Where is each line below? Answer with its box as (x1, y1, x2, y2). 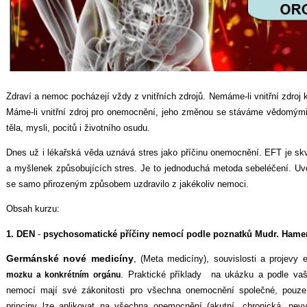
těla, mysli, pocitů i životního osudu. (6, 122, 150, 133)
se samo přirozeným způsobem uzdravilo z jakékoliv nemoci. (6, 179, 249, 190)
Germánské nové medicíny (6, 252, 134, 264)
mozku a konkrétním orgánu (6, 269, 121, 279)
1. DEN (6, 228, 35, 239)
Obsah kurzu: (6, 204, 60, 214)
